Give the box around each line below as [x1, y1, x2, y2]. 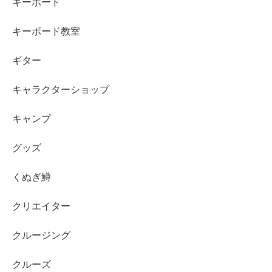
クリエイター [12, 200, 70, 211]
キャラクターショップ [12, 84, 109, 95]
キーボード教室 [12, 25, 80, 36]
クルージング [12, 229, 70, 240]
